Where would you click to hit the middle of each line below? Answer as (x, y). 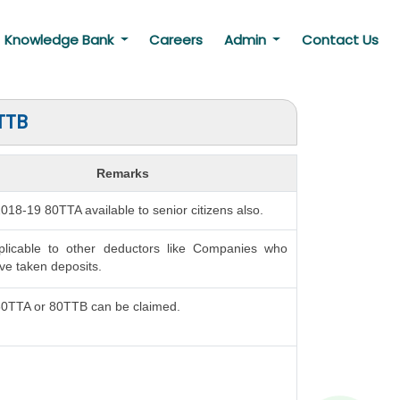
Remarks (122, 173)
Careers (176, 40)
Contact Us (340, 40)
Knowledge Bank (60, 40)
